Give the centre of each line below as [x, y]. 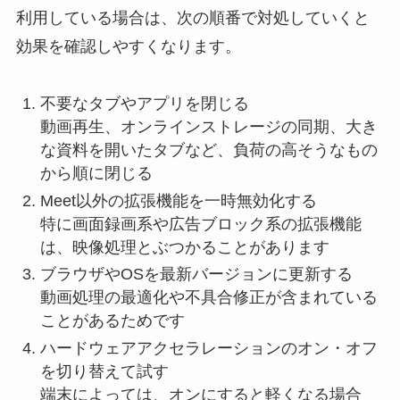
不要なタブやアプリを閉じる [144, 104]
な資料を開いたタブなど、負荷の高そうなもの [208, 150]
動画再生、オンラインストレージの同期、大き [208, 127]
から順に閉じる [96, 174]
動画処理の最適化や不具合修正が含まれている [208, 298]
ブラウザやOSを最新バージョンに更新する [196, 275]
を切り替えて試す [104, 371]
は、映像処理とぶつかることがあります [184, 247]
